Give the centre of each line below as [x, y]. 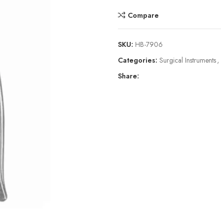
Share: [129, 76]
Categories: [138, 60]
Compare [143, 15]
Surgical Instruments [188, 60]
